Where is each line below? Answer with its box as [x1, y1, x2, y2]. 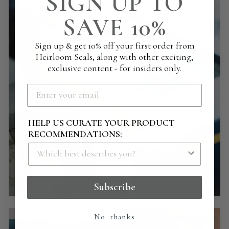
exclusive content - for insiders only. [48, 62, 181, 74]
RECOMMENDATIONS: [28, 128, 122, 140]
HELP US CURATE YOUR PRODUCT [28, 117, 175, 128]
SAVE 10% [62, 12, 167, 42]
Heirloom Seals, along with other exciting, [36, 51, 193, 62]
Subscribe [94, 181, 135, 193]
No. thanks [94, 211, 135, 222]
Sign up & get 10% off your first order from [34, 39, 195, 51]
